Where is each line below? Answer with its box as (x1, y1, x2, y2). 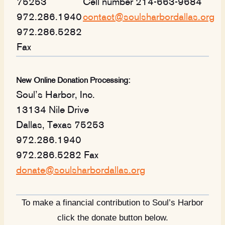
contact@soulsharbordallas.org (83, 13, 214, 22)
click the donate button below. (57, 212, 168, 222)
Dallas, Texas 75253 (16, 121, 104, 130)
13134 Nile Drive (16, 105, 89, 115)
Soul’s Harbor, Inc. (16, 90, 95, 100)
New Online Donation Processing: (16, 77, 130, 85)
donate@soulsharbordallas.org (16, 166, 145, 175)
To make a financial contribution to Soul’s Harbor (22, 197, 203, 207)
